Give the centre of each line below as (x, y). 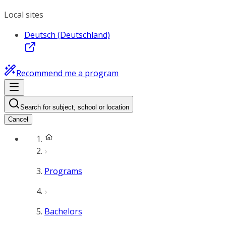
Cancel (18, 119)
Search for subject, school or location (75, 107)
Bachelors (63, 211)
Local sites (24, 15)
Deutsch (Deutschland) (67, 35)
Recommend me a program (67, 73)
